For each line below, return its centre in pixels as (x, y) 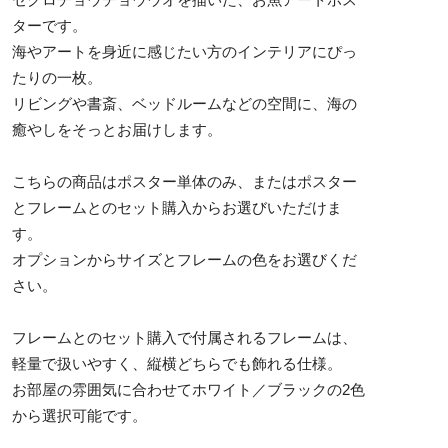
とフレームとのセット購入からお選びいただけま (177, 207)
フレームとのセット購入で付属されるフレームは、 (184, 337)
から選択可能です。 (79, 415)
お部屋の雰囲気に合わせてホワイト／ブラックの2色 (188, 389)
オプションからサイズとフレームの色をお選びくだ (184, 259)
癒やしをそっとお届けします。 (117, 129)
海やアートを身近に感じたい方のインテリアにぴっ (184, 51)
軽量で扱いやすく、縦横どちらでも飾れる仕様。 (177, 363)
